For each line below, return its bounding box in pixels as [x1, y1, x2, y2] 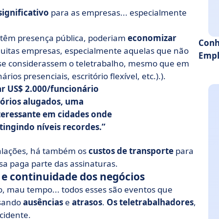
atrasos [72, 197, 102, 208]
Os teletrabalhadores [107, 197, 194, 208]
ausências [23, 197, 63, 208]
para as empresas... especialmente [49, 7, 187, 18]
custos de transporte [88, 145, 174, 156]
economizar [128, 32, 176, 44]
